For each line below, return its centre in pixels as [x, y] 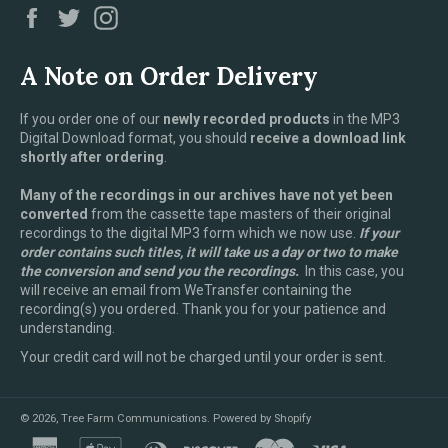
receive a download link [328, 137]
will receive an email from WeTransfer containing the [186, 289]
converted [54, 213]
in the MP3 [365, 118]
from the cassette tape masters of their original [239, 213]
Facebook [83, 13]
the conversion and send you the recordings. [159, 270]
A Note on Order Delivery [169, 76]
